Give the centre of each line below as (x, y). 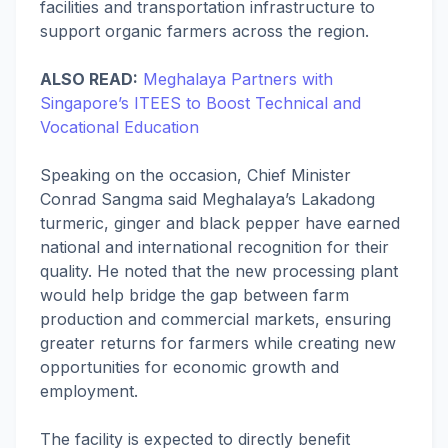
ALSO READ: (89, 79)
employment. (89, 391)
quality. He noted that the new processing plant (219, 271)
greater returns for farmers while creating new (218, 343)
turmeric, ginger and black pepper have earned (220, 223)
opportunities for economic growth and (189, 367)
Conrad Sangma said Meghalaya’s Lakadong (207, 199)
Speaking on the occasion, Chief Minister (195, 175)
